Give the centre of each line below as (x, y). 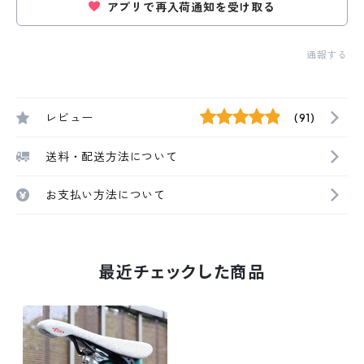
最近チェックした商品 (182, 272)
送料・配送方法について (112, 156)
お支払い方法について (106, 195)
